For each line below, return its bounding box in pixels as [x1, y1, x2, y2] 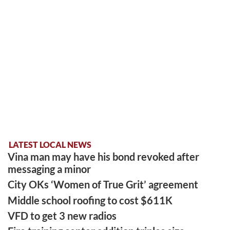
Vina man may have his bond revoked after [8, 150, 200, 163]
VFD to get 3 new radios [8, 209, 117, 222]
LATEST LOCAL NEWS [9, 139, 91, 149]
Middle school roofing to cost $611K [8, 194, 173, 206]
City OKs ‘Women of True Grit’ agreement [8, 178, 199, 191]
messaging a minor [8, 163, 91, 176]
